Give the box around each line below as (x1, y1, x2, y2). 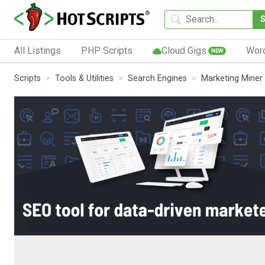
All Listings (14, 44, 61, 56)
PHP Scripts (80, 44, 132, 56)
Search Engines (128, 73, 187, 83)
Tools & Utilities (55, 73, 114, 83)
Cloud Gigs (161, 44, 206, 56)
